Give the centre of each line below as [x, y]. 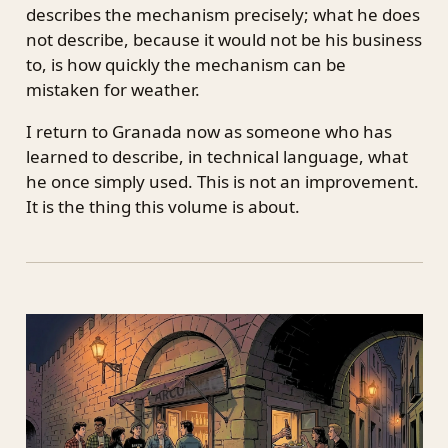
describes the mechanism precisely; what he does [222, 15]
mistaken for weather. [112, 90]
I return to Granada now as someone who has [208, 132]
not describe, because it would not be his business [223, 40]
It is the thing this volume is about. [162, 207]
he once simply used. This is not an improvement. [222, 182]
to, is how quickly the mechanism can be [185, 65]
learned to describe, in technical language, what [216, 157]
